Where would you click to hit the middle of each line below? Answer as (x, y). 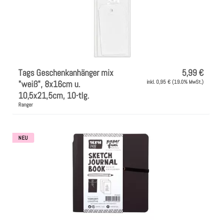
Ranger (26, 104)
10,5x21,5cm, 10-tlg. (54, 95)
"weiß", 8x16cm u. (49, 84)
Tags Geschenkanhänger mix (66, 72)
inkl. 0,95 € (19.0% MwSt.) (175, 82)
